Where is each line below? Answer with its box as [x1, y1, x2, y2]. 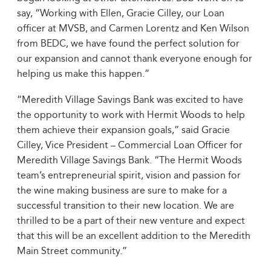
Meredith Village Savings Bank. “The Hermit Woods [17, 154, 242, 166]
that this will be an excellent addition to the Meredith [17, 230, 250, 241]
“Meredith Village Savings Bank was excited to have [17, 94, 243, 105]
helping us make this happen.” [17, 68, 149, 79]
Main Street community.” [17, 245, 127, 256]
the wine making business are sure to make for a [17, 184, 227, 196]
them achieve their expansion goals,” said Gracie [17, 124, 230, 135]
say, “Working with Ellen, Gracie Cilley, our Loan [17, 7, 224, 19]
